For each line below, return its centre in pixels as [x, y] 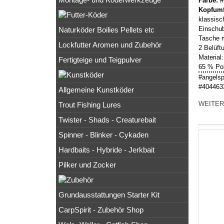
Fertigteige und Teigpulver [100, 60]
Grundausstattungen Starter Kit [109, 195]
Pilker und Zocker [87, 165]
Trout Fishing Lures [90, 105]
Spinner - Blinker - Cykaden [103, 135]
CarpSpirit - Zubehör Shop [101, 210]
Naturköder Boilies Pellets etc [106, 30]
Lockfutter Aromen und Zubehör [110, 45]
